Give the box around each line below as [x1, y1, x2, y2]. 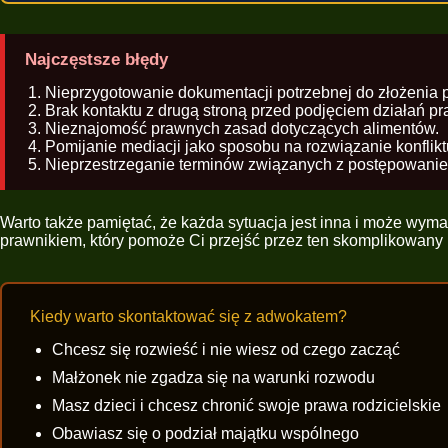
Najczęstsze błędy [25, 50, 168, 70]
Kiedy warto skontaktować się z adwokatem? [30, 308, 347, 326]
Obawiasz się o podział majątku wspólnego [52, 424, 359, 442]
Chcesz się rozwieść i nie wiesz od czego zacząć [52, 340, 400, 358]
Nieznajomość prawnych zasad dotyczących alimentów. [45, 120, 439, 138]
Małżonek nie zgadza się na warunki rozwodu [52, 368, 375, 386]
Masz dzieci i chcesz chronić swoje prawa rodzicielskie [52, 396, 441, 414]
